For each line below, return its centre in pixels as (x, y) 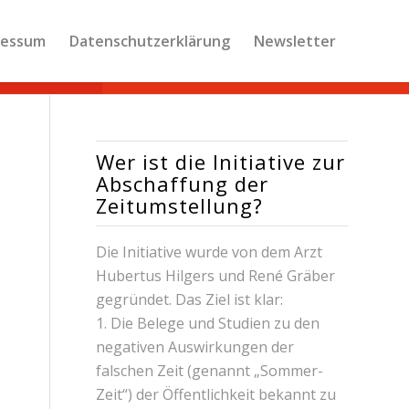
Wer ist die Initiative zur (221, 162)
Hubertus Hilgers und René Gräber (216, 276)
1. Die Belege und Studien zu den (208, 323)
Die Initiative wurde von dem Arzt (210, 252)
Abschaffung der (183, 184)
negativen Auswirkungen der (195, 347)
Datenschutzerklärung (150, 41)
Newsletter (295, 41)
